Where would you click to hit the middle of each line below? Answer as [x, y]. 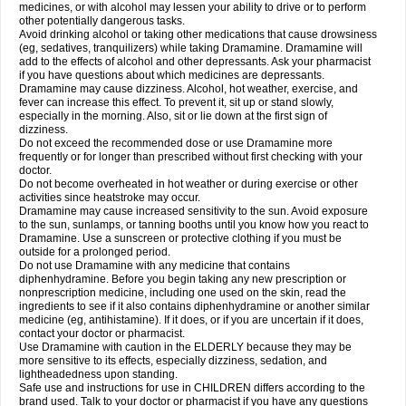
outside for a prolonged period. [95, 252]
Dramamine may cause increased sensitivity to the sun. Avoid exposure [193, 211]
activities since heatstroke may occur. [110, 198]
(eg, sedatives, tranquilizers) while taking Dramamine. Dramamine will [191, 48]
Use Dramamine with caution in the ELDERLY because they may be [185, 347]
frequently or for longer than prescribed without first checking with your [191, 157]
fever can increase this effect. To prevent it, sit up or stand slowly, [176, 102]
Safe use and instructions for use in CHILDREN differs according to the [192, 388]
